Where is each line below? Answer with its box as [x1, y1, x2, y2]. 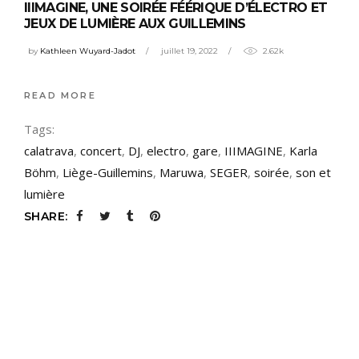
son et [296, 163, 331, 180]
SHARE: [24, 208, 68, 224]
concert [80, 142, 122, 159]
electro [147, 142, 186, 159]
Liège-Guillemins [63, 163, 153, 180]
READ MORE [24, 90, 96, 102]
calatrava [24, 142, 74, 159]
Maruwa [159, 163, 204, 180]
